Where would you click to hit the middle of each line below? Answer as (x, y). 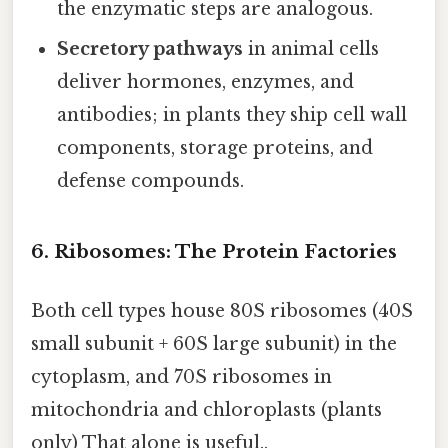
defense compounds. (151, 181)
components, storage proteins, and (215, 148)
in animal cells (311, 49)
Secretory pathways (150, 49)
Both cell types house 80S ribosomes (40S (222, 311)
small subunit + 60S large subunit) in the (214, 344)
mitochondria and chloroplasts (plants (206, 410)
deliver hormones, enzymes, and (206, 82)
